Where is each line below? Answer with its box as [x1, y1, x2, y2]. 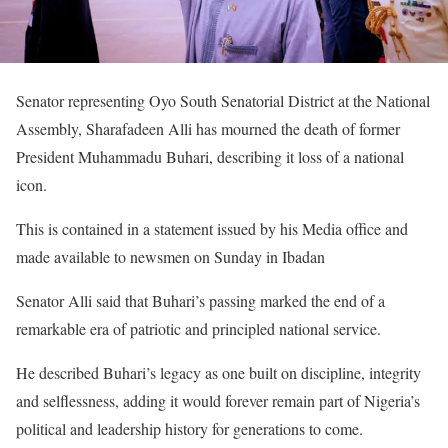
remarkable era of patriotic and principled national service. [16, 317, 381, 339]
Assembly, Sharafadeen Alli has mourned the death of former [16, 117, 400, 139]
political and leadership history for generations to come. [16, 417, 363, 439]
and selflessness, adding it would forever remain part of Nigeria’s [16, 389, 420, 411]
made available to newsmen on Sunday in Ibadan [16, 245, 325, 267]
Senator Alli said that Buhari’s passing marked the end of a [16, 289, 385, 311]
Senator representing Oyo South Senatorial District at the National [16, 89, 430, 111]
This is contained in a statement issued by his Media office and [16, 217, 408, 239]
